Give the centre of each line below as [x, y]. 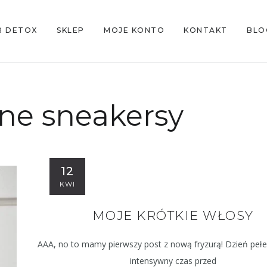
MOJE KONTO [134, 30]
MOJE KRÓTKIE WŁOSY [173, 215]
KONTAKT [206, 30]
